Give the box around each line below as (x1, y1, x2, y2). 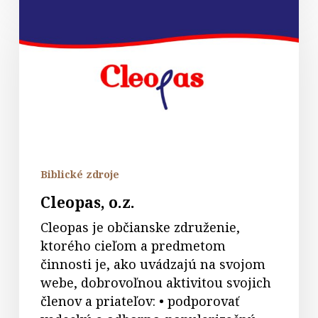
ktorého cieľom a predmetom (40, 237, 226, 255)
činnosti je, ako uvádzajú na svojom (40, 256, 265, 273)
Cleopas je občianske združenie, (40, 219, 240, 236)
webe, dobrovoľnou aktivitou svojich (40, 274, 271, 292)
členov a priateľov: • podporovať (40, 292, 239, 310)
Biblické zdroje (40, 168, 119, 182)
